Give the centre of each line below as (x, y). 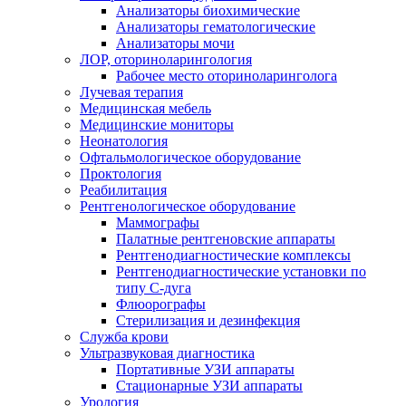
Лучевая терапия (131, 92)
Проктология (121, 174)
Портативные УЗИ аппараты (205, 369)
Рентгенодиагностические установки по (241, 271)
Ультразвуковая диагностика (167, 353)
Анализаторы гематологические (216, 27)
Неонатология (124, 141)
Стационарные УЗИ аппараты (209, 386)
